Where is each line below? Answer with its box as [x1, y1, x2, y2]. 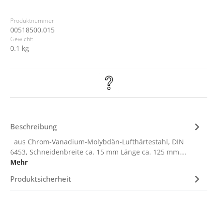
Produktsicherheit [10, 173, 72, 184]
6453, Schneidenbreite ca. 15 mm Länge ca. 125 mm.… [10, 147, 187, 156]
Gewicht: [10, 35, 34, 43]
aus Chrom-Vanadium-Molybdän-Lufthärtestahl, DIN [10, 137, 185, 146]
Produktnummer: [10, 17, 56, 24]
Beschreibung [10, 121, 57, 131]
